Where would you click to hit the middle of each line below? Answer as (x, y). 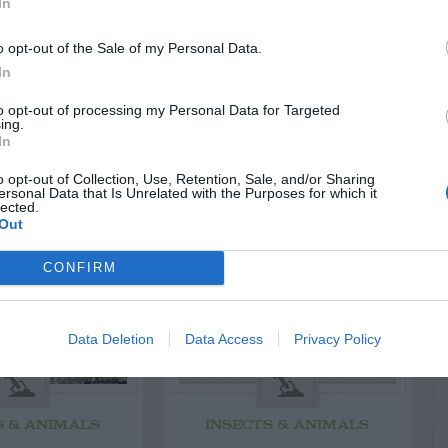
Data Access (223, 338)
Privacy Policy (337, 338)
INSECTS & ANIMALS (287, 426)
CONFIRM (79, 267)
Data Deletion (110, 338)
